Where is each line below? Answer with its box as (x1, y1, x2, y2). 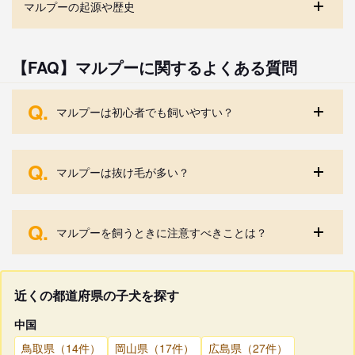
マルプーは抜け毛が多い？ (56, 163, 189, 180)
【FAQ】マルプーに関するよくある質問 (12, 55, 297, 78)
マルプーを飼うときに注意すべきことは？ (56, 223, 267, 240)
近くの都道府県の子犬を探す (14, 285, 179, 304)
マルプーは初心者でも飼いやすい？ (56, 103, 234, 120)
